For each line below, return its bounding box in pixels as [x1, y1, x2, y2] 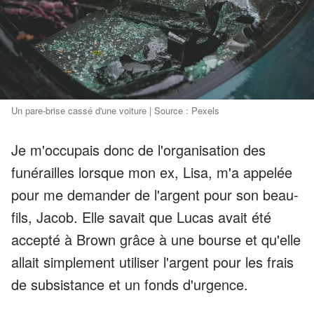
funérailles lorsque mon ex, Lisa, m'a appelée [11, 162, 292, 182]
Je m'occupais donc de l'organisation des [11, 139, 266, 160]
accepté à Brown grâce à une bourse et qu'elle [11, 229, 301, 250]
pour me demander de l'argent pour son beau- [11, 184, 299, 205]
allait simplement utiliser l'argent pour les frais [11, 252, 294, 272]
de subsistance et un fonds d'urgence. [11, 274, 248, 294]
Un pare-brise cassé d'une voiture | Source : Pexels [11, 104, 219, 117]
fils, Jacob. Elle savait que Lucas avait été [11, 207, 271, 227]
